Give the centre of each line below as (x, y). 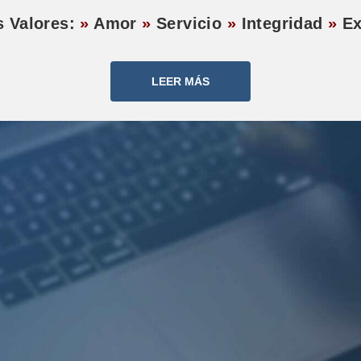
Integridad (282, 24)
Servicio (189, 24)
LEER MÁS (180, 82)
